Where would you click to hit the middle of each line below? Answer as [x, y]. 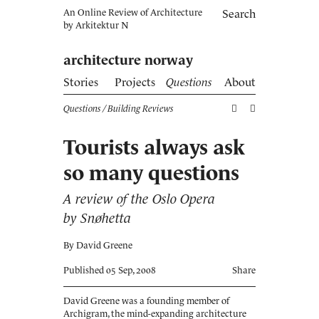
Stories [81, 82]
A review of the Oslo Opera [139, 199]
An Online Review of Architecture [133, 12]
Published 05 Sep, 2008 [110, 270]
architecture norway [128, 60]
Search [239, 14]
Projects [135, 82]
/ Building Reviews [137, 109]
